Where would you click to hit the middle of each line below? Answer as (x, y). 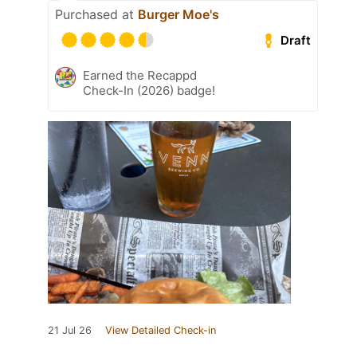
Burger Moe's (178, 15)
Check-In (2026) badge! (149, 91)
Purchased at (96, 15)
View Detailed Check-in (161, 331)
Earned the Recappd (140, 76)
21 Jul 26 (70, 331)
